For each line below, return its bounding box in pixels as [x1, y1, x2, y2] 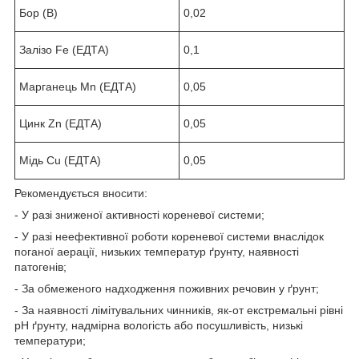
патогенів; [14, 260, 67, 273]
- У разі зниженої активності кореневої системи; [14, 208, 264, 221]
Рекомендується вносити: [14, 186, 147, 200]
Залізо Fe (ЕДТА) [19, 42, 109, 56]
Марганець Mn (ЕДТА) [19, 79, 136, 93]
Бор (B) [19, 6, 58, 19]
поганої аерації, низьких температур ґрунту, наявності [14, 244, 299, 258]
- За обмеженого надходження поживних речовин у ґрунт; [14, 281, 319, 295]
